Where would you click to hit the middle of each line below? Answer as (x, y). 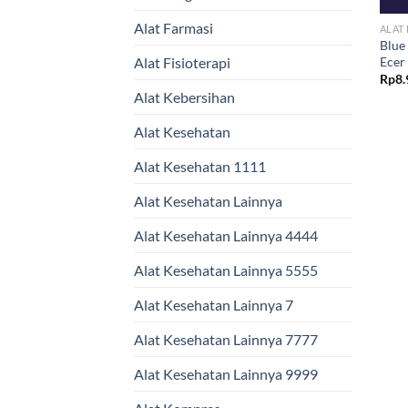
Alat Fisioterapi (182, 63)
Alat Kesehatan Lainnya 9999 (226, 374)
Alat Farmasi (173, 28)
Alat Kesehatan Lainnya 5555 (226, 270)
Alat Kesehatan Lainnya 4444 (226, 236)
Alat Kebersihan (184, 97)
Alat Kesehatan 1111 (200, 167)
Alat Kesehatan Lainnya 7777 (226, 340)
